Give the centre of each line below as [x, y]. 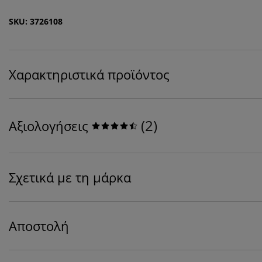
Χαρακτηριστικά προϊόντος [89, 75]
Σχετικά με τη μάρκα [70, 177]
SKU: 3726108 [36, 22]
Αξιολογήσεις [49, 126]
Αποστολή [39, 226]
